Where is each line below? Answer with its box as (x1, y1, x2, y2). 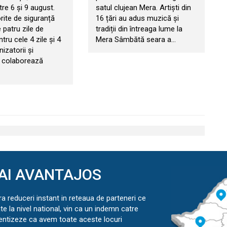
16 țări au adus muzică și (95, 13, 179, 23)
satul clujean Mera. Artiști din (95, 3, 191, 12)
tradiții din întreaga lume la (95, 24, 182, 33)
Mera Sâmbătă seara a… (95, 34, 176, 44)
